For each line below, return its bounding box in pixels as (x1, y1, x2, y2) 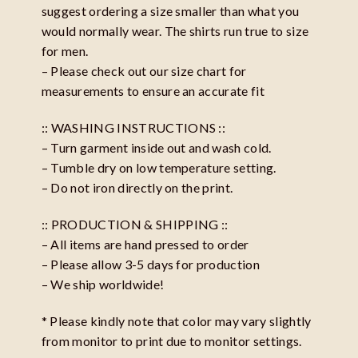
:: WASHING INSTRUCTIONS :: (41, 120, 226, 136)
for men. (41, 43, 89, 59)
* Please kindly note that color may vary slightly (41, 312, 312, 328)
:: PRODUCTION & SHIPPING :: (41, 216, 229, 232)
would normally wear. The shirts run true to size (41, 23, 309, 39)
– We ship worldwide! (41, 276, 165, 292)
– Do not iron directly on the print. (41, 180, 233, 196)
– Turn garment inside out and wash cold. (41, 140, 272, 156)
